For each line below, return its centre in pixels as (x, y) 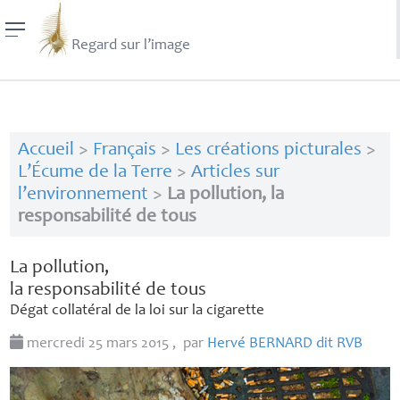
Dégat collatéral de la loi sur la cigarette (137, 311)
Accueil (46, 151)
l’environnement (83, 196)
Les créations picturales (268, 151)
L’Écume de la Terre (95, 173)
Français (124, 151)
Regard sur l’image (130, 46)
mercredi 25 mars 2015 (98, 345)
